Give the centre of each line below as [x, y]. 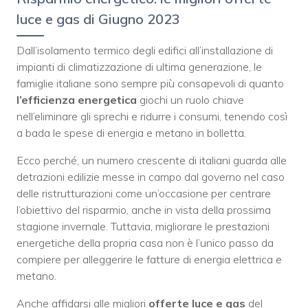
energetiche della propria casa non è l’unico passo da [145, 242]
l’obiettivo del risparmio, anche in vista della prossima [144, 209]
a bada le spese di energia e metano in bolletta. [131, 132]
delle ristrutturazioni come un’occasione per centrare [144, 193]
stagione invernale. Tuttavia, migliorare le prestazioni [143, 226]
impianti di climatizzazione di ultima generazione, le [139, 66]
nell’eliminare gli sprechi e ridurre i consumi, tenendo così [152, 116]
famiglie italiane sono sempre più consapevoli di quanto [150, 83]
